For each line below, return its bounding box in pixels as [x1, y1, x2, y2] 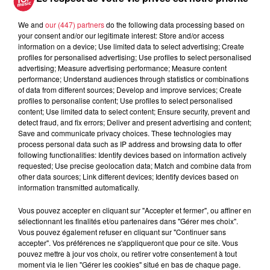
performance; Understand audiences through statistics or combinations [18, 73, 249, 84]
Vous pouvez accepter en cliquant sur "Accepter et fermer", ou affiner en [18, 204, 251, 215]
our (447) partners [45, 19, 104, 30]
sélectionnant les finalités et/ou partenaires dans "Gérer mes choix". [18, 215, 238, 226]
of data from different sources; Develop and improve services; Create [18, 84, 242, 95]
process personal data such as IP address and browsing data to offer [18, 138, 242, 149]
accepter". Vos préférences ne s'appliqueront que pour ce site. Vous [18, 237, 238, 248]
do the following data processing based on [104, 19, 245, 30]
